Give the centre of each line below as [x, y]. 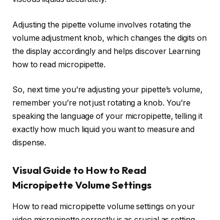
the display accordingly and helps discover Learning [106, 51]
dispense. [29, 143]
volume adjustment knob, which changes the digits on [110, 38]
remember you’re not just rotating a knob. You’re [102, 103]
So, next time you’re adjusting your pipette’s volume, [108, 90]
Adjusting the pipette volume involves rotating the [102, 25]
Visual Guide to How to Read [79, 170]
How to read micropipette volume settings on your [104, 207]
